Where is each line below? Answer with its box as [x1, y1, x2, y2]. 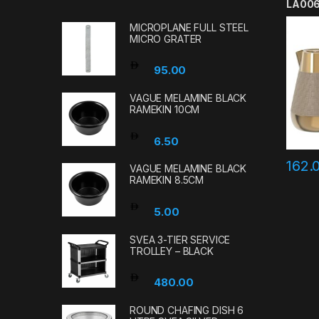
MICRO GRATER [130, 33, 202, 46]
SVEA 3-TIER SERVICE [130, 233, 231, 246]
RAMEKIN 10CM [130, 103, 200, 116]
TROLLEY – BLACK [130, 244, 214, 257]
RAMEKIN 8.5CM [130, 174, 204, 187]
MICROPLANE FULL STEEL [130, 21, 249, 34]
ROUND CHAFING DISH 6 [130, 303, 244, 316]
